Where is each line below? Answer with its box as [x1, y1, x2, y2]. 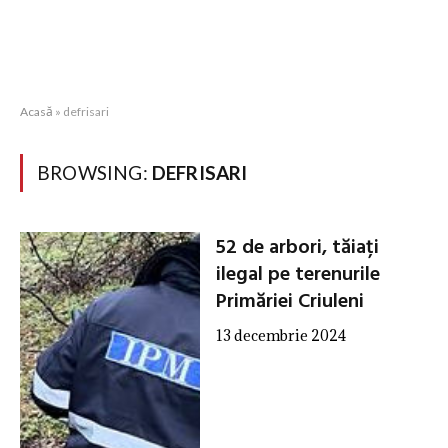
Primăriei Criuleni [215, 286, 364, 318]
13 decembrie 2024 [215, 326, 346, 345]
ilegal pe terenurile [215, 259, 380, 291]
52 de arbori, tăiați [215, 232, 379, 264]
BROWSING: [37, 161, 152, 184]
